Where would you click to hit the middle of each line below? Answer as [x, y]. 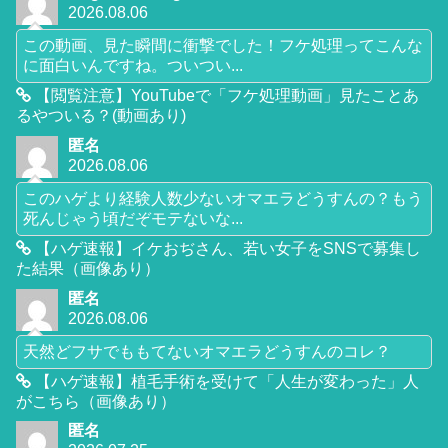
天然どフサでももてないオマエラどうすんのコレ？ [207, 351]
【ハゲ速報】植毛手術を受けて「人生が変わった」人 [225, 381]
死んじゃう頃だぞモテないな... [133, 219]
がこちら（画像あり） [96, 401]
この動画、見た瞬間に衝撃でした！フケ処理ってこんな [223, 46]
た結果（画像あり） [88, 269]
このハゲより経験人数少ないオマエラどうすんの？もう [223, 199]
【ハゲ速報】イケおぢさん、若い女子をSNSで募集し [226, 249]
